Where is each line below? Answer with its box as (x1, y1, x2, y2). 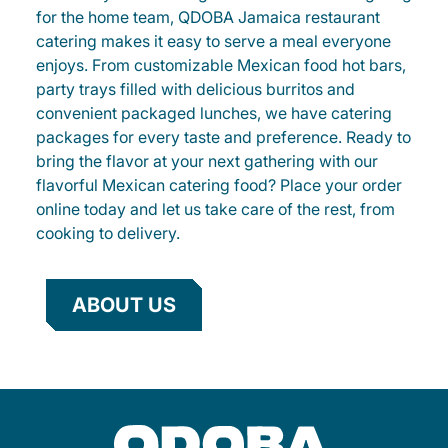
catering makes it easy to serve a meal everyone (36, 31, 391, 51)
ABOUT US (72, 293, 176, 317)
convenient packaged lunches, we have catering (36, 103, 392, 123)
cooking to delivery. (36, 223, 180, 243)
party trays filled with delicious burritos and (36, 79, 355, 99)
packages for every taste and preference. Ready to (36, 127, 411, 147)
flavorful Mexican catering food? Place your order (36, 175, 402, 195)
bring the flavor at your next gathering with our (36, 151, 378, 171)
